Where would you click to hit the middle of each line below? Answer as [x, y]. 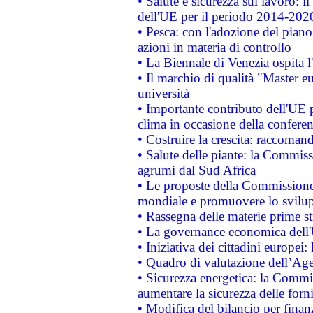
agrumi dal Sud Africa [196, 170]
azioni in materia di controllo [214, 47]
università [163, 93]
